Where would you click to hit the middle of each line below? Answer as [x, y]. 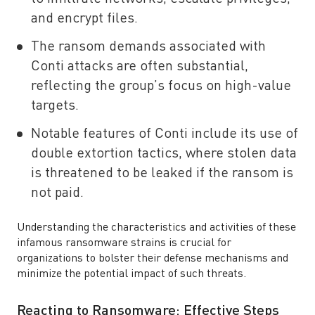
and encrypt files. [86, 19]
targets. [57, 106]
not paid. [57, 193]
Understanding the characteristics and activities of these [156, 228]
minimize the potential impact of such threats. [131, 274]
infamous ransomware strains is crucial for [124, 243]
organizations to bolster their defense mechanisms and [153, 259]
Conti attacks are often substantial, [140, 67]
